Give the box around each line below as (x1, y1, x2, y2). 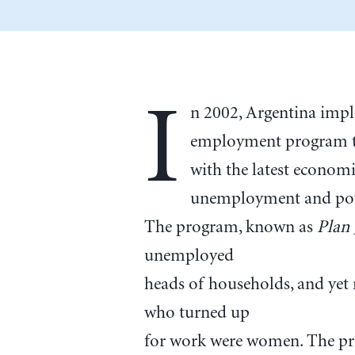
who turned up (143, 303, 250, 323)
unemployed (143, 246, 234, 266)
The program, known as (143, 218, 317, 238)
